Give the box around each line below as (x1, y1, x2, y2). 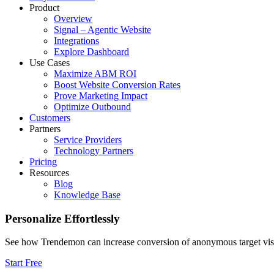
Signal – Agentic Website (54, 24, 151, 35)
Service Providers (54, 135, 122, 145)
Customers (29, 113, 70, 123)
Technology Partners (54, 146, 133, 156)
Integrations (54, 35, 99, 46)
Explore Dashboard (54, 46, 129, 57)
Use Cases (29, 57, 70, 68)
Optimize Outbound (54, 102, 131, 112)
